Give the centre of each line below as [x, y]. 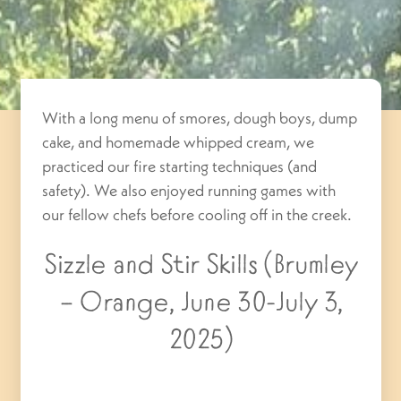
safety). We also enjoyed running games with [189, 191]
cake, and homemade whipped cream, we [179, 142]
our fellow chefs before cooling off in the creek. [199, 215]
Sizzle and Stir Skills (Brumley [201, 266]
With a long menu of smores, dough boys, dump [200, 118]
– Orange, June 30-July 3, [201, 303]
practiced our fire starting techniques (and [180, 166]
